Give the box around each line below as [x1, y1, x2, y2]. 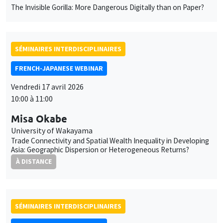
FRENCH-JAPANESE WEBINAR [15, 63, 103, 73]
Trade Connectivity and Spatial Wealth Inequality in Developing [11, 135, 209, 145]
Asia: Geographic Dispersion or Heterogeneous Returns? [11, 144, 189, 154]
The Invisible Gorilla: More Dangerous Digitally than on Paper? [11, 2, 204, 12]
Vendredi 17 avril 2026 [11, 81, 84, 92]
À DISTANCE [15, 157, 52, 166]
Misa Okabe [11, 111, 67, 125]
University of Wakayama [11, 125, 93, 135]
